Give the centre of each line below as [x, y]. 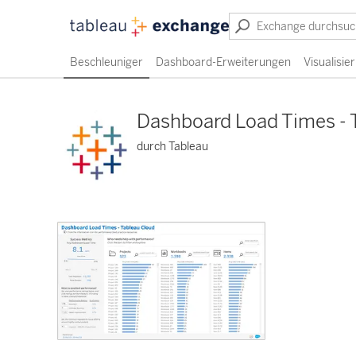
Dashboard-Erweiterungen [223, 62]
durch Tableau [172, 147]
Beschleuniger [106, 62]
